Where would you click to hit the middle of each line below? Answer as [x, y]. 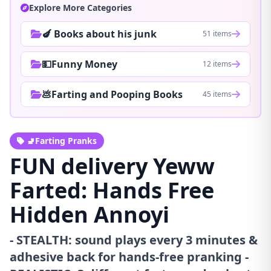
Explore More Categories [80, 7]
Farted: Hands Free [112, 190]
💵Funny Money [80, 64]
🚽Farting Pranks [62, 140]
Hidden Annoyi [90, 214]
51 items [217, 33]
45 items [217, 94]
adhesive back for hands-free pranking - [129, 256]
